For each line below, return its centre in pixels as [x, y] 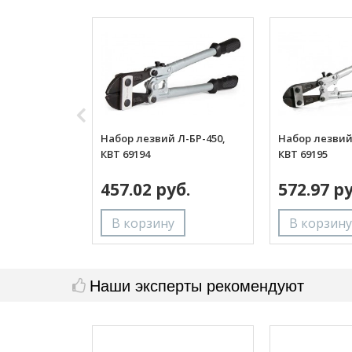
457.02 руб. [145, 189]
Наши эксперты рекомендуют [197, 284]
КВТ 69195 [303, 154]
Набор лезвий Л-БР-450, [163, 138]
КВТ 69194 [125, 154]
